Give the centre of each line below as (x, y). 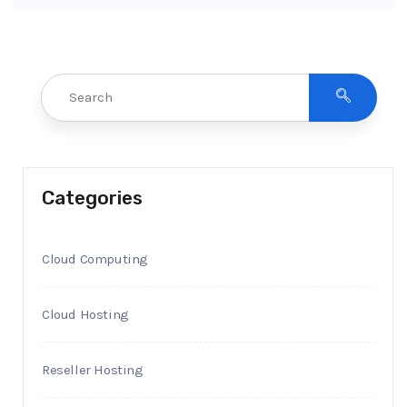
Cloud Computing (95, 258)
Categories (92, 197)
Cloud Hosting (85, 314)
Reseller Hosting (93, 369)
